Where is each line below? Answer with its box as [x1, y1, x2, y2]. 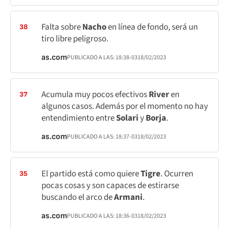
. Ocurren [161, 168, 193, 180]
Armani [114, 191, 143, 203]
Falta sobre [41, 21, 82, 33]
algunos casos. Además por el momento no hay [41, 100, 208, 112]
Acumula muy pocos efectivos [41, 88, 149, 101]
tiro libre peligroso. [41, 33, 108, 45]
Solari [116, 112, 140, 124]
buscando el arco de [41, 191, 114, 203]
